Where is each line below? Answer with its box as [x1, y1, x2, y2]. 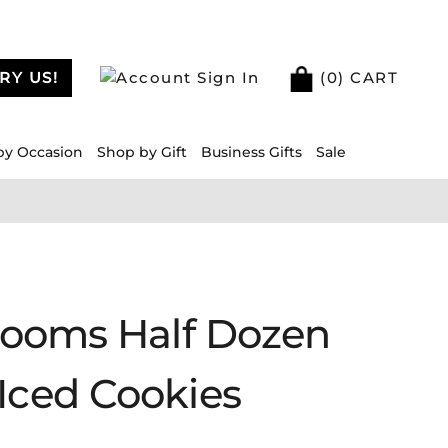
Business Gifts [201, 143, 302, 161]
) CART [338, 67, 398, 87]
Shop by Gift [97, 143, 187, 161]
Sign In [191, 67, 260, 87]
